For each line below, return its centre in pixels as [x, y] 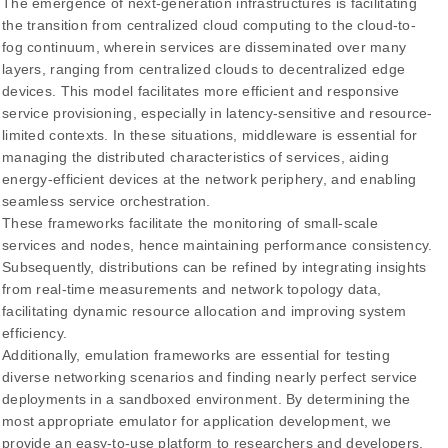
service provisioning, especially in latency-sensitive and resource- [217, 113]
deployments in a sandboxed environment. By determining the [206, 399]
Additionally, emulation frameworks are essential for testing [196, 355]
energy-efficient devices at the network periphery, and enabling [209, 179]
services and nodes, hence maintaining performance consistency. [217, 245]
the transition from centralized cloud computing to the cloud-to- [209, 25]
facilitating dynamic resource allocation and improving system [204, 311]
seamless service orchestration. [106, 201]
